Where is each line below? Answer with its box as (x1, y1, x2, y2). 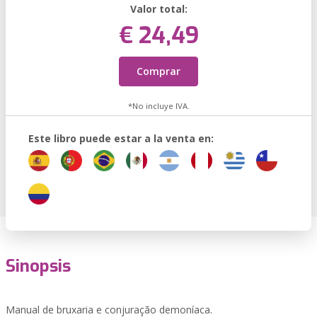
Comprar (137, 64, 180, 78)
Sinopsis (6, 255, 71, 277)
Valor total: (129, 2, 188, 16)
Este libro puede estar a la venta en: (28, 132, 214, 145)
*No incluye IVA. (127, 100, 190, 111)
